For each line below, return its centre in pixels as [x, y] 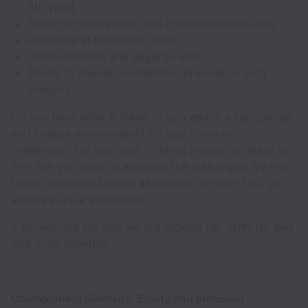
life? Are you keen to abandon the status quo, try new [151, 166]
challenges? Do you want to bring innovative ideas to [150, 150]
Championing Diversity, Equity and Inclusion [129, 298]
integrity [49, 89]
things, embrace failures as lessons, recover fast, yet [148, 183]
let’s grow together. [63, 243]
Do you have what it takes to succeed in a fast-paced [151, 117]
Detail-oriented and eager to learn [116, 56]
